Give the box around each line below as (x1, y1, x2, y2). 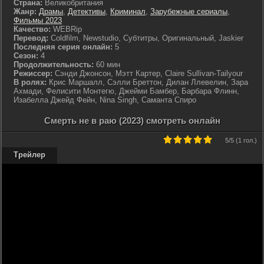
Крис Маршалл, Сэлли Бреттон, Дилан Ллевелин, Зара (49, 78, 248, 87)
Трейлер (14, 150, 45, 159)
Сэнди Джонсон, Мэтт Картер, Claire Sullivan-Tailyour (55, 69, 243, 78)
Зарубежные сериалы (150, 7, 227, 16)
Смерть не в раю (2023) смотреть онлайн (44, 115, 220, 126)
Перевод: (14, 34, 48, 42)
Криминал (110, 7, 146, 16)
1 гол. (238, 137, 255, 144)
